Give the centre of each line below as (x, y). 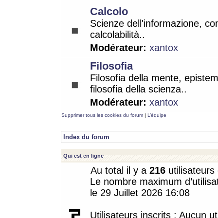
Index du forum (86, 137)
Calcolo (109, 11)
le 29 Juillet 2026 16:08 (140, 193)
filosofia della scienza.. (138, 89)
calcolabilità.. (118, 35)
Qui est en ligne (83, 156)
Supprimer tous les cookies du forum (102, 115)
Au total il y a (120, 170)
